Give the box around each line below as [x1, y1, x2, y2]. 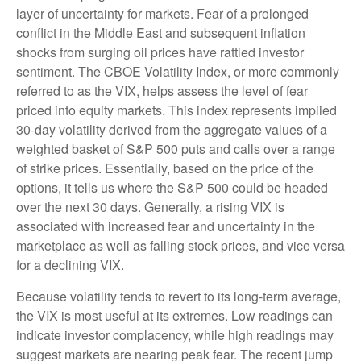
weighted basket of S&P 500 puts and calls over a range [16, 139, 335, 158]
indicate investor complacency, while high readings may [16, 325, 334, 344]
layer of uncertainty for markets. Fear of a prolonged [16, 3, 309, 23]
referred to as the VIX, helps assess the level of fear [16, 81, 308, 100]
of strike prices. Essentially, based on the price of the [16, 158, 313, 177]
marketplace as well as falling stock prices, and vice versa [16, 235, 345, 255]
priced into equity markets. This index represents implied [16, 100, 337, 119]
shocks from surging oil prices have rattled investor [16, 42, 304, 61]
